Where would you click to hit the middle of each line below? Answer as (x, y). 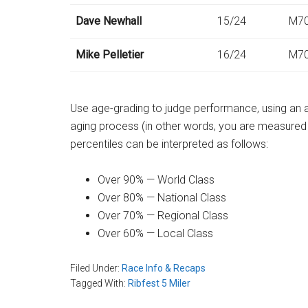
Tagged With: (99, 283)
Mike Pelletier (110, 55)
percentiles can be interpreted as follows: (169, 144)
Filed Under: (96, 268)
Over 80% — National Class (162, 198)
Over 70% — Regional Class (163, 216)
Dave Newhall (109, 21)
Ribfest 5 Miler (159, 283)
